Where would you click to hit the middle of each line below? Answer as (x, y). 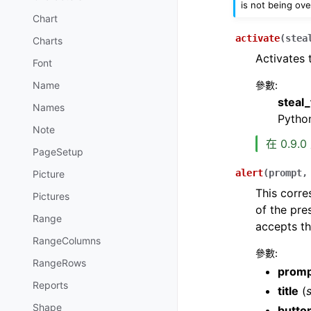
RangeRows (59, 263)
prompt (285, 173)
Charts (48, 41)
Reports (50, 285)
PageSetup (58, 152)
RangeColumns (67, 241)
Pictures (51, 196)
